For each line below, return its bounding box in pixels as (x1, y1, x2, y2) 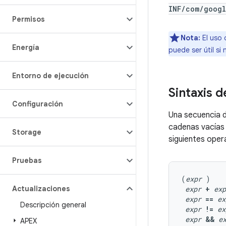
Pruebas (12, 156, 42, 165)
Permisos (12, 15, 45, 24)
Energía (12, 43, 39, 52)
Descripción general (20, 200, 86, 209)
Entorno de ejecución (12, 71, 89, 80)
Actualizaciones (12, 184, 70, 193)
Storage (12, 128, 41, 137)
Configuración (12, 99, 63, 108)
